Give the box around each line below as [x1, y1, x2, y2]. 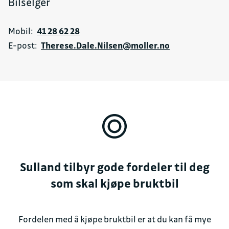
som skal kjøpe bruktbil [50, 176, 179, 191]
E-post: [8, 40, 37, 51]
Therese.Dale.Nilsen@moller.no [41, 40, 170, 51]
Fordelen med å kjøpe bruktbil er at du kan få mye [18, 214, 211, 225]
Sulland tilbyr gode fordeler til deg [19, 159, 210, 175]
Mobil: [8, 26, 33, 37]
